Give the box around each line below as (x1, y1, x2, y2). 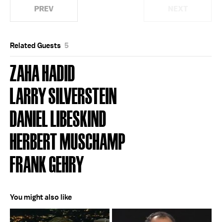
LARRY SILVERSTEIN (10, 83, 117, 107)
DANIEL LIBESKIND (10, 106, 107, 129)
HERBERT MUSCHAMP (10, 129, 125, 152)
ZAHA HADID (10, 60, 75, 84)
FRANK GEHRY (10, 152, 84, 175)
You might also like (10, 192, 72, 202)
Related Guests (10, 41, 62, 51)
